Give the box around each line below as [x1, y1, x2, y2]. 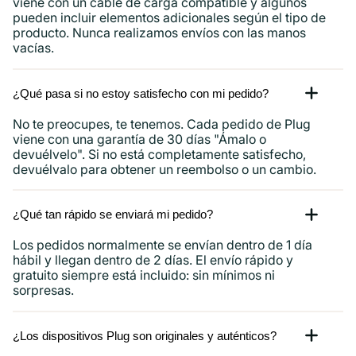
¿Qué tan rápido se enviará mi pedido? [13, 207, 213, 222]
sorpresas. [13, 282, 74, 299]
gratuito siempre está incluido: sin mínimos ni [13, 267, 275, 284]
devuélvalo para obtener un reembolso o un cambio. [13, 161, 316, 177]
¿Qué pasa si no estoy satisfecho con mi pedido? [13, 86, 269, 100]
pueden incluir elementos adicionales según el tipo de [13, 10, 326, 26]
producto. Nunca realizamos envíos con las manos [13, 25, 306, 41]
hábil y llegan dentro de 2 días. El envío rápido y [13, 252, 293, 269]
